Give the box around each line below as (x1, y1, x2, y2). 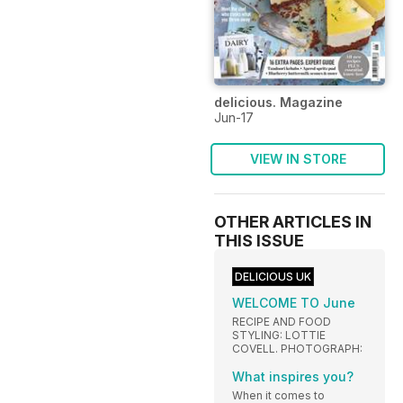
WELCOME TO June (232, 294, 355, 310)
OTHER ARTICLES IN (214, 211, 372, 231)
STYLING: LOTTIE (232, 327, 326, 342)
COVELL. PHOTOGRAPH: (232, 341, 363, 355)
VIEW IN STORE (249, 150, 346, 166)
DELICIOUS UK (235, 269, 311, 283)
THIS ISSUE (214, 230, 304, 250)
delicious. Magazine (214, 94, 343, 110)
